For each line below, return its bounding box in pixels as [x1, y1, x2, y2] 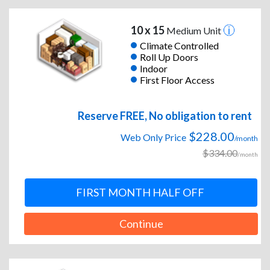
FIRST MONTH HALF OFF [76, 186, 204, 199]
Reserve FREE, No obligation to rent [78, 109, 252, 123]
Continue [119, 217, 163, 231]
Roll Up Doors [139, 51, 198, 63]
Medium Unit [164, 25, 223, 37]
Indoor [139, 62, 168, 74]
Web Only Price [121, 131, 186, 143]
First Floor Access [139, 74, 215, 86]
